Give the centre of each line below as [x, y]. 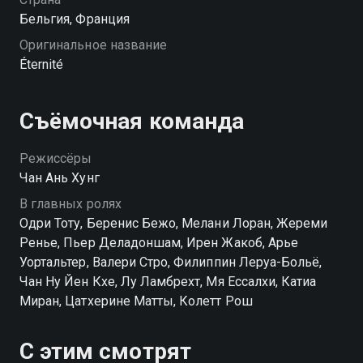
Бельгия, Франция [75, 19]
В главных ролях [70, 204]
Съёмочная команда [132, 121]
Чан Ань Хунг [60, 178]
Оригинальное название [94, 45]
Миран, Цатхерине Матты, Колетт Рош [136, 301]
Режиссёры [56, 158]
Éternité [42, 64]
